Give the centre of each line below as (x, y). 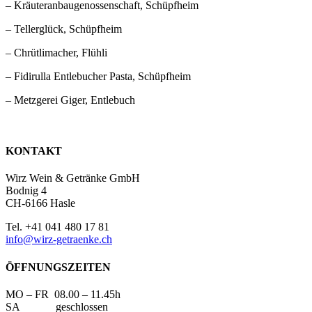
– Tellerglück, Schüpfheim (64, 29)
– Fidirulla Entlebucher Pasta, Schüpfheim (98, 76)
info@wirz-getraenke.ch (59, 240)
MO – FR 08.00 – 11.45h (63, 294)
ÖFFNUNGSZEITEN (58, 267)
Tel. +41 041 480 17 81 (57, 227)
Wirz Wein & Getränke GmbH (73, 178)
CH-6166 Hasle (40, 203)
